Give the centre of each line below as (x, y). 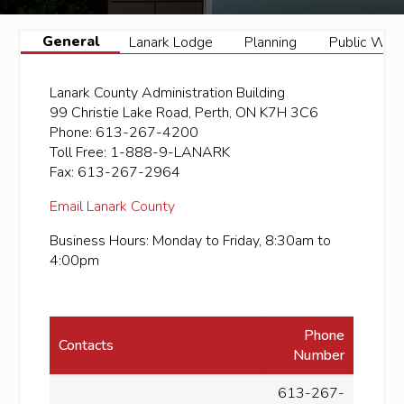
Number (319, 355)
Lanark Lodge (170, 42)
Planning (271, 42)
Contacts (87, 345)
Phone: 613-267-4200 (124, 133)
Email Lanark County (113, 207)
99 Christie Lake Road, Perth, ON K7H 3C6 (184, 113)
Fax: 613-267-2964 (115, 172)
